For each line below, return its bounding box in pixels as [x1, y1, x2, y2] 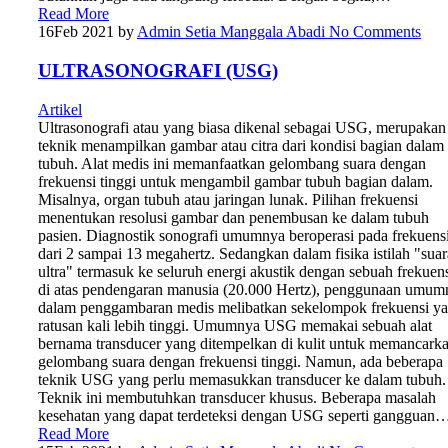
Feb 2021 [54, 23, 114, 41]
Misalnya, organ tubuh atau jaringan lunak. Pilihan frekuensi [38, 190, 418, 208]
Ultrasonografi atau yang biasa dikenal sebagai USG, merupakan [38, 118, 446, 136]
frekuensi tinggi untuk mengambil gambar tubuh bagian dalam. [38, 172, 433, 190]
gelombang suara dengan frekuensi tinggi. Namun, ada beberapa [38, 352, 443, 370]
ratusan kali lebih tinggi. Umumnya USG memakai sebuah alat [38, 316, 432, 334]
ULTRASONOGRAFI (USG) [38, 60, 278, 82]
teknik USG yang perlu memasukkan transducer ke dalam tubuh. [38, 370, 446, 388]
